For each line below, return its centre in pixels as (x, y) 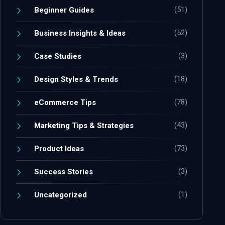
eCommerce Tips (65, 103)
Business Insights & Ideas (80, 33)
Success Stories (64, 172)
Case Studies (58, 57)
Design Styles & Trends (76, 80)
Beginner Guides (64, 10)
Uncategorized (61, 195)
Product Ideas (59, 149)
